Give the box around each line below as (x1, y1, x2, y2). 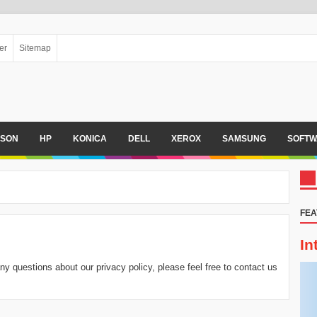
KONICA (73, 133, 107, 144)
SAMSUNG (222, 133, 266, 144)
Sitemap (19, 43, 51, 53)
